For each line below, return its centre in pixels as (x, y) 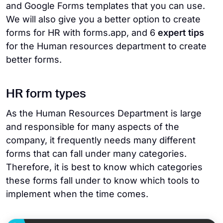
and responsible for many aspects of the (93, 127)
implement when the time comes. (77, 194)
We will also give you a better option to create (103, 19)
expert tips (181, 33)
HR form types (46, 94)
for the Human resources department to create (106, 46)
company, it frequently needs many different (101, 140)
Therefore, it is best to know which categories (104, 167)
